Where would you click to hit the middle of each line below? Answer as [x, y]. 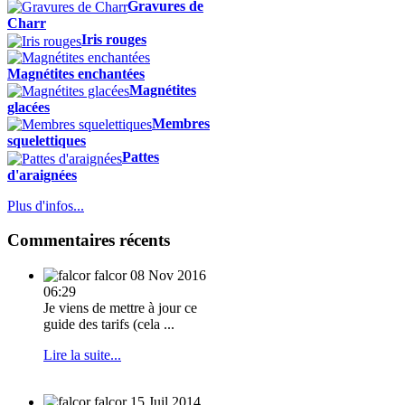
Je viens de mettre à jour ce [120, 308]
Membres [181, 123]
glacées [28, 107]
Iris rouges [114, 40]
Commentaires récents [89, 240]
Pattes [141, 157]
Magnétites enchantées [76, 73]
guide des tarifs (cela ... [109, 325]
